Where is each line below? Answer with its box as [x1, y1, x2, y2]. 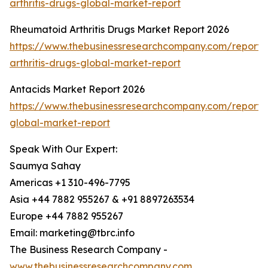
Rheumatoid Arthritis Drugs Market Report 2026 [10, 23, 229, 36]
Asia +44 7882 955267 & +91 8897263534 [10, 193, 194, 206]
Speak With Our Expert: [10, 143, 117, 156]
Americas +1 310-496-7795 [10, 176, 130, 189]
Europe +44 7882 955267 [10, 210, 123, 223]
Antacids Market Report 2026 [10, 83, 145, 96]
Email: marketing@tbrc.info [10, 227, 135, 239]
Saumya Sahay [10, 160, 81, 172]
